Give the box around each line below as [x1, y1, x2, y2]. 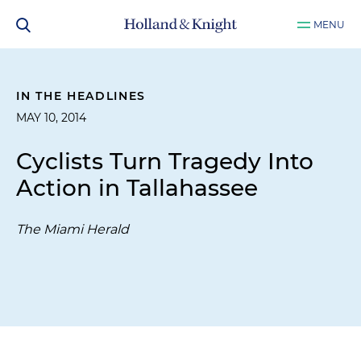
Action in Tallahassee [16, 174, 258, 201]
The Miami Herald [16, 222, 129, 237]
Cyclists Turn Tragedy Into [16, 147, 313, 175]
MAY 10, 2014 [16, 110, 86, 125]
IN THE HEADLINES [16, 89, 147, 103]
